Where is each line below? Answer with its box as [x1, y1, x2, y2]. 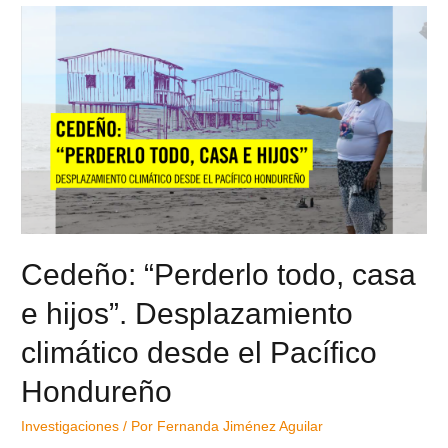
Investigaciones [21, 418, 120, 434]
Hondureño [21, 374, 173, 408]
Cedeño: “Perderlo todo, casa [21, 257, 417, 291]
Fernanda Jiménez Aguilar [157, 418, 324, 434]
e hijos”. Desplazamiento [21, 296, 354, 330]
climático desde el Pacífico [21, 335, 378, 369]
